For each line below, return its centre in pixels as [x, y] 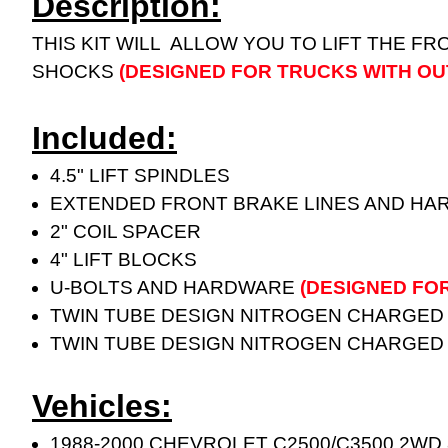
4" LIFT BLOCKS [124, 259]
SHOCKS [75, 71]
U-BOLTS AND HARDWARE [175, 287]
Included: [104, 137]
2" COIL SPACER [126, 231]
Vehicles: [102, 405]
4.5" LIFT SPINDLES [140, 175]
